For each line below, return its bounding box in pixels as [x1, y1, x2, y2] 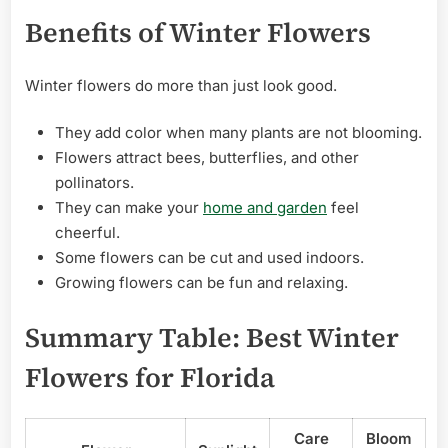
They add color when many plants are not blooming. [55, 123, 422, 143]
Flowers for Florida [25, 358, 275, 396]
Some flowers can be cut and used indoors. [55, 248, 364, 268]
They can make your [55, 198, 203, 218]
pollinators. [55, 173, 134, 193]
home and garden [203, 198, 327, 218]
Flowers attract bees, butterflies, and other [55, 148, 359, 168]
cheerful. [55, 223, 120, 243]
